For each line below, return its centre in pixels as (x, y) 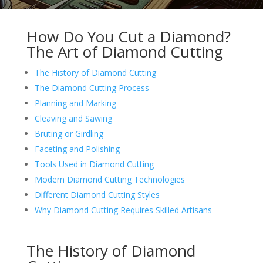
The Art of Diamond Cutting (124, 52)
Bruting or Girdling (69, 134)
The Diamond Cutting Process (92, 88)
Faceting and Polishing (77, 149)
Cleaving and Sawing (73, 118)
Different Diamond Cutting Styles (97, 195)
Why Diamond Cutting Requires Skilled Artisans (123, 210)
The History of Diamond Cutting (95, 73)
